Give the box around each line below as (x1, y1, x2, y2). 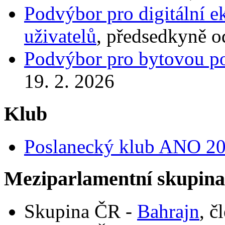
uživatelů (24, 25, 96, 47)
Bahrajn (137, 200, 199, 222)
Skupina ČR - (24, 200, 137, 222)
